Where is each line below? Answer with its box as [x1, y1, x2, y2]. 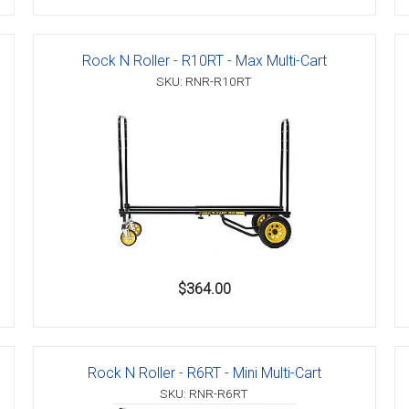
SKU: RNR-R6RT [160, 386, 249, 402]
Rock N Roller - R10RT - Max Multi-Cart [81, 52, 327, 70]
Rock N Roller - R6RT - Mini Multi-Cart [87, 364, 321, 383]
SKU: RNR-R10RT [156, 74, 253, 89]
